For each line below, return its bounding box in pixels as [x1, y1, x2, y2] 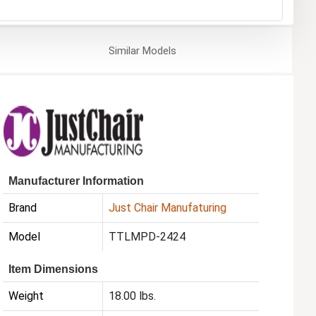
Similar [108, 44, 140, 58]
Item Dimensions [8, 263, 99, 276]
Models [139, 44, 176, 58]
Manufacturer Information [8, 175, 145, 188]
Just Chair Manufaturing [109, 201, 227, 215]
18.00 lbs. [109, 289, 157, 303]
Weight [8, 289, 44, 303]
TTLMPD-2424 [109, 230, 186, 244]
